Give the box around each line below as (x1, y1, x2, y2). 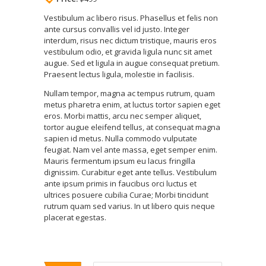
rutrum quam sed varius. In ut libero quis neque (44, 201, 215, 212)
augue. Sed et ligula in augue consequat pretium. (44, 58, 220, 69)
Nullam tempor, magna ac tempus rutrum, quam (44, 88, 215, 99)
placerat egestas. (44, 212, 106, 223)
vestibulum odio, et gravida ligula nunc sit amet (44, 46, 212, 58)
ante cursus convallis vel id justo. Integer (44, 24, 189, 35)
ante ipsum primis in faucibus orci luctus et (44, 178, 197, 189)
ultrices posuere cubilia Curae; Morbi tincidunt (44, 189, 208, 201)
